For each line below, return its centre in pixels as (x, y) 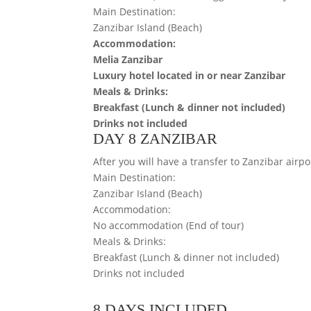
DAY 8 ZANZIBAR (155, 138)
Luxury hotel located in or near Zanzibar (190, 75)
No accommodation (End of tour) (169, 225)
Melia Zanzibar (129, 59)
